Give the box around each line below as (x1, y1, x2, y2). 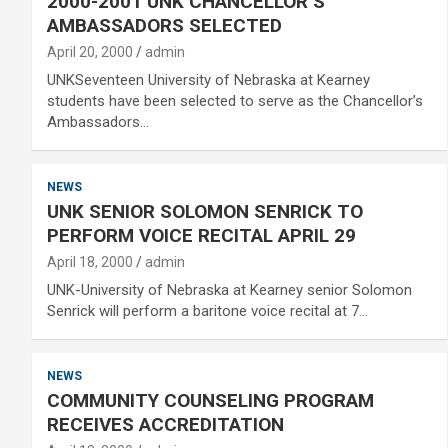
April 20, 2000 (47, 44, 133, 60)
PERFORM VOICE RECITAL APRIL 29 (47, 224, 356, 247)
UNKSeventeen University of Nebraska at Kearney (47, 71, 370, 89)
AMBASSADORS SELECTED (47, 14, 282, 37)
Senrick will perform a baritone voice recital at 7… (47, 302, 368, 320)
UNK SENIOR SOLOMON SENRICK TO (47, 200, 363, 223)
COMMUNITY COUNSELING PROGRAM (47, 389, 374, 412)
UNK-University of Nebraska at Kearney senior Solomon (47, 281, 412, 299)
